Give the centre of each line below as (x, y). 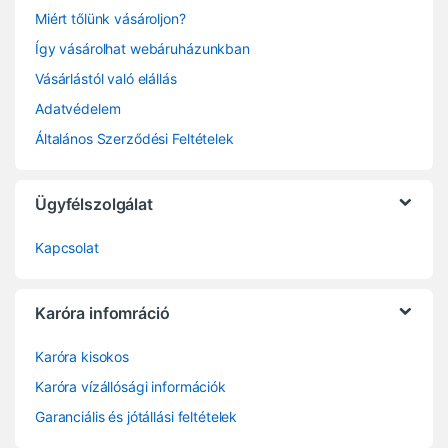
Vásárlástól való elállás (106, 78)
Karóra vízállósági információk (130, 386)
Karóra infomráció (102, 312)
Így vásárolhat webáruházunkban (142, 48)
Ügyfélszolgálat (94, 203)
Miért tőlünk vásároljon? (110, 18)
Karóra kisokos (82, 356)
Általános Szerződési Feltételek (134, 138)
